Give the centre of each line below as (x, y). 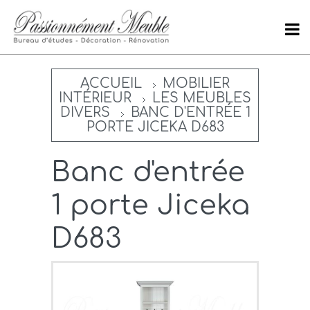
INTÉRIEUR (95, 98)
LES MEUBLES (202, 98)
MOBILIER (196, 84)
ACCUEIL (111, 84)
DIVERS (85, 113)
